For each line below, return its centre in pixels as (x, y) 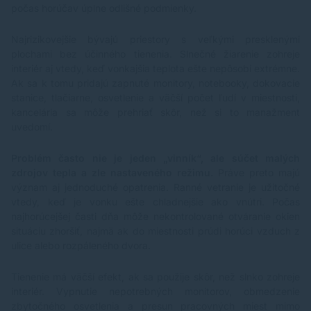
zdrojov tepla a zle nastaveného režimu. (112, 173)
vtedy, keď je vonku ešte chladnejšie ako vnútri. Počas (155, 202)
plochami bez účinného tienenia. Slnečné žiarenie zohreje (155, 54)
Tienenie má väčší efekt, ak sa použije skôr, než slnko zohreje (155, 277)
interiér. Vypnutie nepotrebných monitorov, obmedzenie (155, 292)
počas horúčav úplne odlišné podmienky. (104, 8)
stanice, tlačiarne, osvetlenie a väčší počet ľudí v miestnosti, (155, 98)
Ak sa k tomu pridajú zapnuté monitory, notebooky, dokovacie (155, 83)
